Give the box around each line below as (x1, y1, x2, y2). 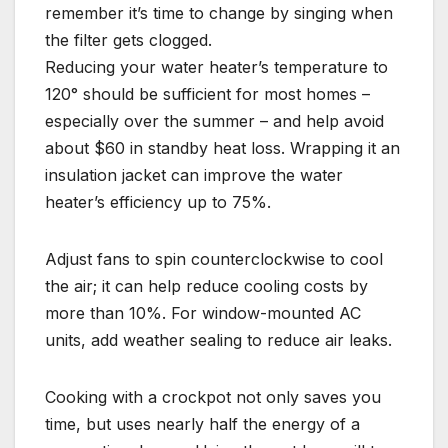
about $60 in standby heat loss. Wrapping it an (45, 138, 400, 159)
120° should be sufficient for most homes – (45, 84, 370, 105)
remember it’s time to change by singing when (45, 3, 393, 24)
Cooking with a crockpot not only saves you (45, 387, 381, 408)
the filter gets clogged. (45, 30, 212, 51)
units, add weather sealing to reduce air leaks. (45, 330, 392, 351)
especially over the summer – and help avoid (45, 111, 384, 132)
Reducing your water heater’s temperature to (45, 57, 388, 78)
